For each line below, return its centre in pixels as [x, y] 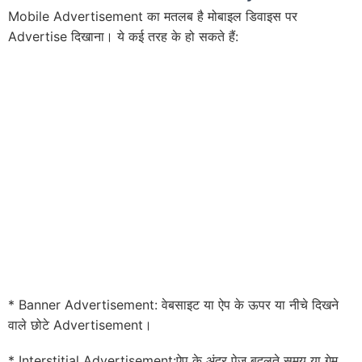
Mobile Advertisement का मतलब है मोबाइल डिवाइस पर [153, 17]
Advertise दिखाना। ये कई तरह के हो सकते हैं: [123, 37]
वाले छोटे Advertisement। [80, 325]
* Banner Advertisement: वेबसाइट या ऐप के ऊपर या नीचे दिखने [173, 305]
